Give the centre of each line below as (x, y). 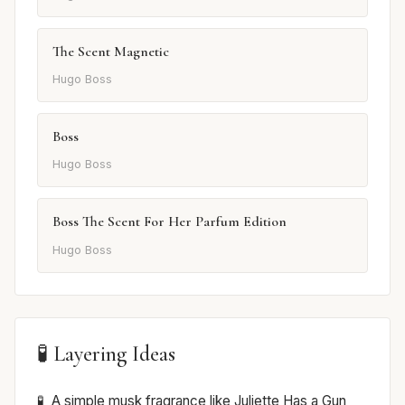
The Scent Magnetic (111, 51)
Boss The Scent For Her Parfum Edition (170, 222)
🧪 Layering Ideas (106, 353)
